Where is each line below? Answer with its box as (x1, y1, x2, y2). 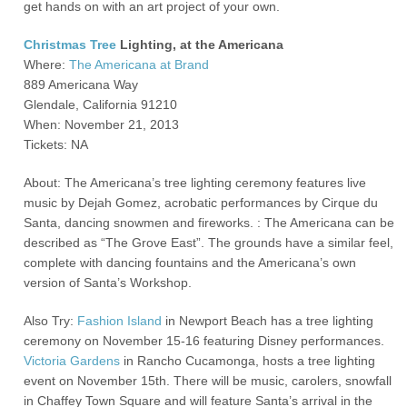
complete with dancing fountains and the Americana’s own (24, 255, 357, 270)
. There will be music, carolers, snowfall (166, 373, 392, 388)
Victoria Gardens (24, 353, 121, 368)
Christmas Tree (24, 37, 117, 52)
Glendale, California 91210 (24, 97, 178, 112)
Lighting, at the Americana (116, 37, 284, 52)
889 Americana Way (24, 77, 139, 92)
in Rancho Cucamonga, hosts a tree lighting (120, 353, 376, 368)
